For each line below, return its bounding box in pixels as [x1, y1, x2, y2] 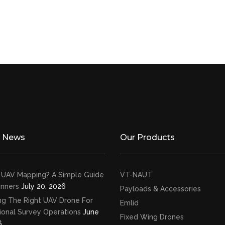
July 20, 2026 [21, 182, 66, 190]
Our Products [120, 132, 175, 142]
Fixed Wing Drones [120, 212, 184, 221]
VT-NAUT [120, 170, 152, 179]
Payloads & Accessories [120, 184, 201, 193]
